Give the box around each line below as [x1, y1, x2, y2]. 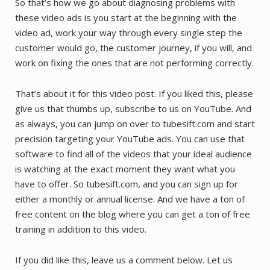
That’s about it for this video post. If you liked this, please [15, 87, 253, 99]
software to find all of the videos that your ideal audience [15, 147, 252, 160]
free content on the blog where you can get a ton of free [15, 207, 250, 220]
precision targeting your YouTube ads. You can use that [15, 132, 245, 145]
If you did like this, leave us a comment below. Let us [15, 253, 233, 266]
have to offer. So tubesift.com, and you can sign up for [15, 177, 238, 190]
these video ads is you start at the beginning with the [15, 11, 237, 24]
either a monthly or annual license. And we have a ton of [15, 192, 245, 205]
